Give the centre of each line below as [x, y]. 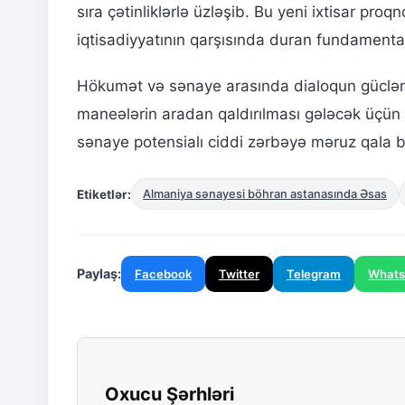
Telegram [314, 274]
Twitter [239, 274]
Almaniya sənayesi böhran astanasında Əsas [265, 194]
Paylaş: [99, 274]
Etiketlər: [104, 194]
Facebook [163, 274]
